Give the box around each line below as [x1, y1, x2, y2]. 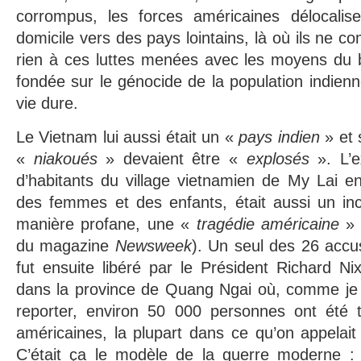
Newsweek [114, 237, 192, 255]
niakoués [33, 150, 106, 168]
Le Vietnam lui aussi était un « [16, 128, 239, 146]
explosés [246, 150, 318, 168]
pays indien [239, 128, 320, 146]
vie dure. [16, 94, 78, 112]
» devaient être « [106, 150, 247, 168]
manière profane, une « [16, 215, 197, 233]
